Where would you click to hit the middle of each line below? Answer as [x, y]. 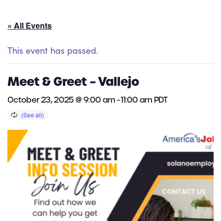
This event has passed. [53, 51]
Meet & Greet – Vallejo [73, 82]
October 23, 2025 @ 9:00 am [61, 100]
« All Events [30, 26]
